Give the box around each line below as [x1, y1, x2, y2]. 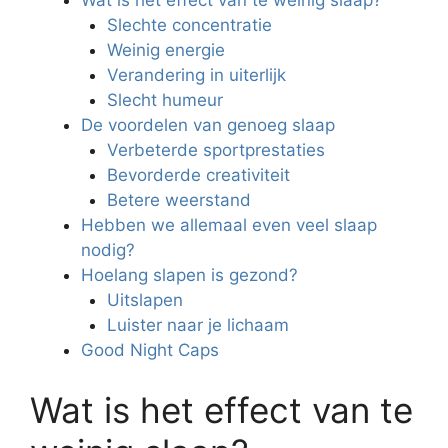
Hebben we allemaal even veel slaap [81, 215, 377, 235]
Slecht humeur [106, 90, 223, 110]
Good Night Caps [81, 340, 219, 360]
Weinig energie [106, 40, 225, 60]
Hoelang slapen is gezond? [81, 265, 298, 285]
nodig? [81, 240, 135, 260]
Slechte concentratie [106, 15, 272, 35]
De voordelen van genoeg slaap [81, 115, 335, 135]
